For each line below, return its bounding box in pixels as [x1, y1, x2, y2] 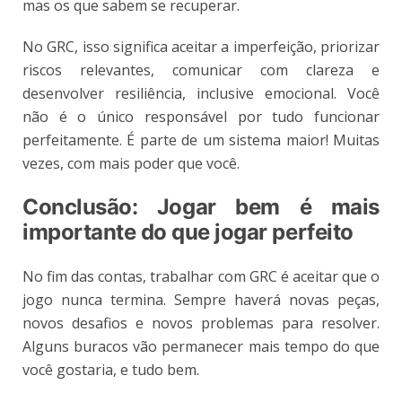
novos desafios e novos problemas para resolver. [22, 312, 380, 333]
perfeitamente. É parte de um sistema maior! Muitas [22, 129, 380, 150]
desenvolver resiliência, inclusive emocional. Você [22, 83, 380, 103]
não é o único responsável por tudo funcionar [22, 106, 380, 127]
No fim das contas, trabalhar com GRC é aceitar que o [22, 266, 380, 286]
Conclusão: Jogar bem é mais [22, 193, 380, 220]
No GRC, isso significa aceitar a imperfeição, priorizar [22, 36, 380, 57]
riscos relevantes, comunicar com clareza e [22, 59, 380, 80]
